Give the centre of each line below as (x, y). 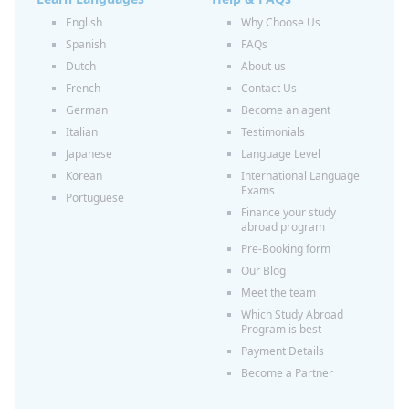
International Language (300, 176)
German (87, 110)
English (84, 22)
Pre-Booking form (286, 249)
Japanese (89, 154)
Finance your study (288, 212)
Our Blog (263, 271)
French (83, 88)
